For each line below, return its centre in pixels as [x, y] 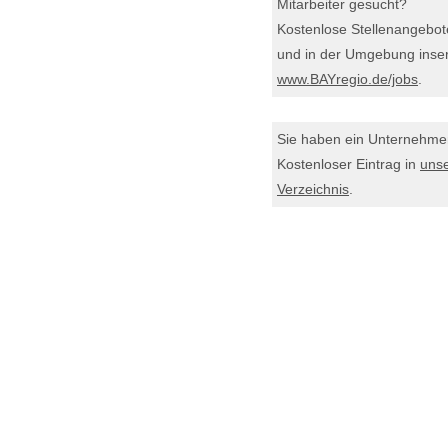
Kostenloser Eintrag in [348, 164]
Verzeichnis [313, 189]
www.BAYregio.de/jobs [347, 79]
